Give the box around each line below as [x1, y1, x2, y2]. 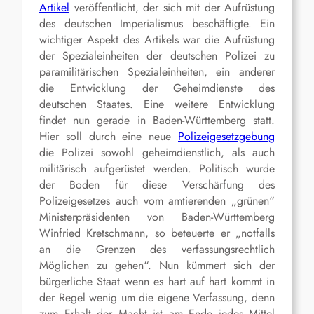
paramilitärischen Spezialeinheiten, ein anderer [39, 64, 275, 81]
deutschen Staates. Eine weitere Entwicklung [39, 96, 275, 113]
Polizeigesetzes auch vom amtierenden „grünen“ [39, 193, 275, 210]
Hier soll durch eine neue [39, 128, 178, 145]
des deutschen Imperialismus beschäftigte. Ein [39, 15, 275, 32]
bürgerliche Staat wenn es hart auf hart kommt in [39, 273, 275, 290]
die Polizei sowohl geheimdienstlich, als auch [39, 144, 275, 161]
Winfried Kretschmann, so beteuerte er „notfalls [39, 225, 275, 242]
